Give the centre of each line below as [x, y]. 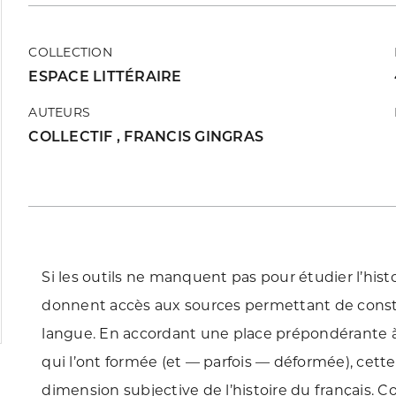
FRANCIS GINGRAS [194, 137]
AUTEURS [60, 112]
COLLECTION [70, 52]
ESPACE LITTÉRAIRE [105, 76]
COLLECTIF [72, 137]
